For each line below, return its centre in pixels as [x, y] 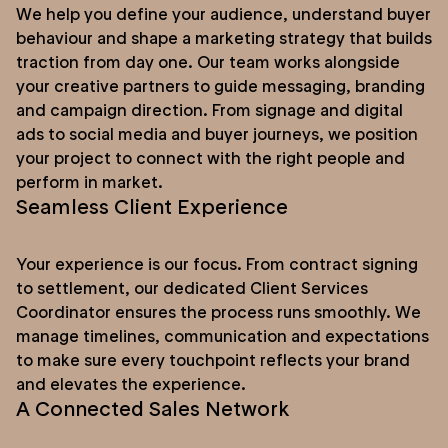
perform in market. [89, 181]
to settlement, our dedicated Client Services [192, 287]
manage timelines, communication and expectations [222, 335]
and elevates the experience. [131, 383]
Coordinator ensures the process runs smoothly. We [218, 311]
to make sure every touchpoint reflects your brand [213, 359]
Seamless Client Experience [152, 206]
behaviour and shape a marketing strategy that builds [224, 37]
